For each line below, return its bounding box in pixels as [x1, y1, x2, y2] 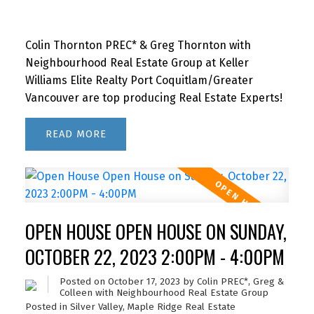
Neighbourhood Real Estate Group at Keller [25, 56, 249, 70]
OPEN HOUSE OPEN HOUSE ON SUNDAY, [25, 218, 287, 246]
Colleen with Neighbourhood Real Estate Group [59, 287, 268, 299]
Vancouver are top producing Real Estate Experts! [25, 91, 282, 105]
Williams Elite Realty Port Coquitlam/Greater [25, 74, 253, 88]
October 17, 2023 [107, 276, 180, 288]
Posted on [59, 276, 108, 288]
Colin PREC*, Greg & [196, 276, 284, 288]
